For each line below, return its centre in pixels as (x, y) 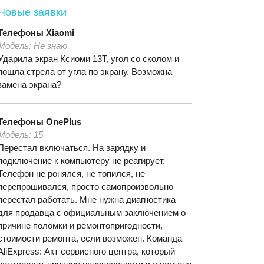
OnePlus (64, 122)
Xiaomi (60, 33)
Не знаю (50, 46)
